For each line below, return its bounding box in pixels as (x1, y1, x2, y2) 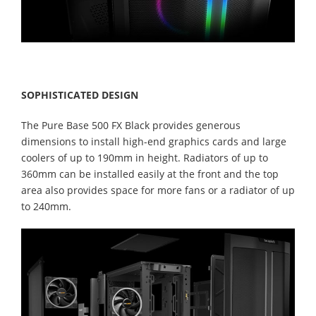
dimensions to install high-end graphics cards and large (21, 135, 286, 149)
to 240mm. (21, 200, 77, 214)
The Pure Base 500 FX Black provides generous (21, 119, 241, 133)
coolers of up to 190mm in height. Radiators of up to (21, 151, 268, 165)
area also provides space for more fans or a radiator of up (21, 183, 295, 197)
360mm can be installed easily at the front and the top (21, 167, 279, 181)
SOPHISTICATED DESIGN (21, 88, 138, 102)
